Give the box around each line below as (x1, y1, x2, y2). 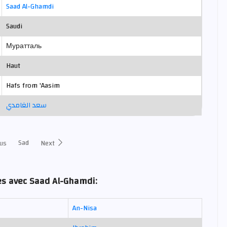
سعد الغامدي (6, 99, 47, 112)
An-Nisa (72, 202, 97, 215)
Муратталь (6, 40, 42, 53)
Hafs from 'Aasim (6, 79, 60, 93)
